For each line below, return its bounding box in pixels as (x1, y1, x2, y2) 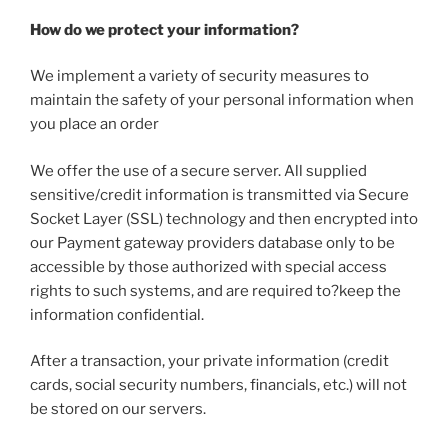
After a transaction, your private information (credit (30, 352, 389, 371)
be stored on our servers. (30, 400, 206, 419)
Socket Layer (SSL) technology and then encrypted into (30, 209, 418, 228)
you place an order (30, 115, 159, 134)
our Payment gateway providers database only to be (30, 233, 395, 252)
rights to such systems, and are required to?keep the (30, 281, 401, 300)
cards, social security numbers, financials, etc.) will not (30, 376, 407, 395)
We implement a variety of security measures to (30, 67, 369, 86)
